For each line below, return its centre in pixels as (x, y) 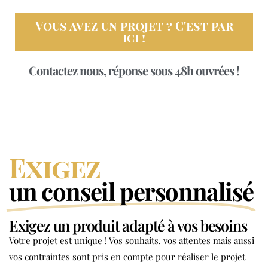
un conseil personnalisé (131, 191)
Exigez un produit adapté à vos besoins (128, 226)
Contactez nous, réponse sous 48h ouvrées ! (134, 70)
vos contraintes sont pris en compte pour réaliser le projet (127, 257)
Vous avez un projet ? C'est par (134, 25)
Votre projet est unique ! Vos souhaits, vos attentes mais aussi (132, 241)
